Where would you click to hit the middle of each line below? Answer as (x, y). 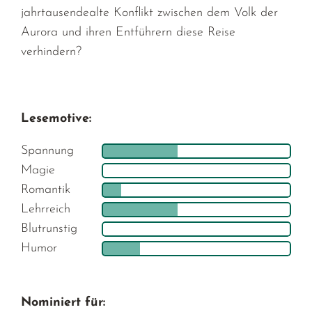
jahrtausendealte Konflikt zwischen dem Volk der (150, 13)
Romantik (46, 189)
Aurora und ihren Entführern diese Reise (128, 32)
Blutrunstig (49, 228)
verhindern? (52, 52)
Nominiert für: (63, 302)
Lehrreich (46, 209)
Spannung (48, 150)
